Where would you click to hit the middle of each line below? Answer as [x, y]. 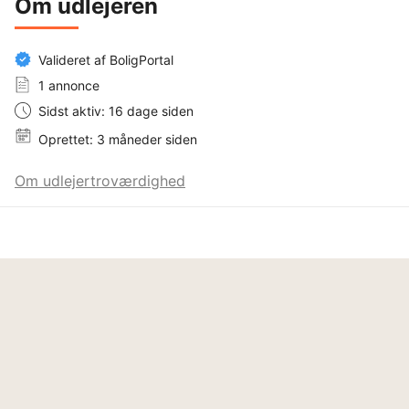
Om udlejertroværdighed [100, 180]
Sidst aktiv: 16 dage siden [116, 110]
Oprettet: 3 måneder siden [118, 139]
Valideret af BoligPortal [106, 59]
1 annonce [69, 85]
